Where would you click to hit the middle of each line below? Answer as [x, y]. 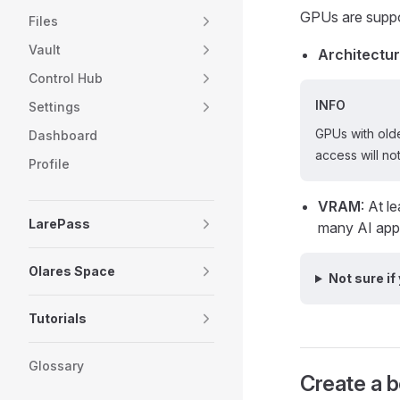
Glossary [56, 366]
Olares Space [72, 271]
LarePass [59, 224]
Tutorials [58, 318]
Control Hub [66, 78]
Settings [54, 107]
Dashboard [63, 135]
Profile [49, 164]
